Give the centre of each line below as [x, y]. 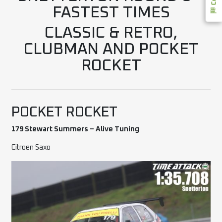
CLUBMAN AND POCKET [111, 49]
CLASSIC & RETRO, [111, 33]
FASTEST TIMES [111, 13]
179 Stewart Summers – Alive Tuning [76, 129]
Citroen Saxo [31, 147]
